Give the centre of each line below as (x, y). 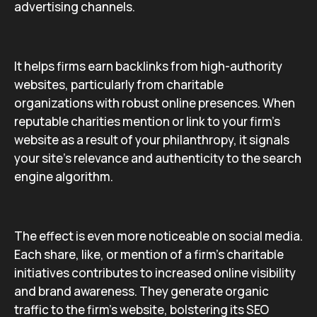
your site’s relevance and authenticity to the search (158, 158)
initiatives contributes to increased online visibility (155, 273)
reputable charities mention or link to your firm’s (147, 121)
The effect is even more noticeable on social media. (158, 236)
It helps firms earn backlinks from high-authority (148, 66)
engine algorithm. (64, 177)
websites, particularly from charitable (119, 85)
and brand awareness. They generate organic (142, 291)
